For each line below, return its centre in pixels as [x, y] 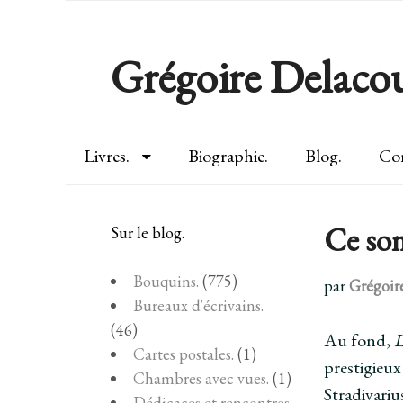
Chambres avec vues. [201, 378]
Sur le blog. [148, 233]
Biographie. [228, 156]
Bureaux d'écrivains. [198, 305]
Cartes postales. [184, 354]
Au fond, [359, 340]
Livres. [107, 156]
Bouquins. [166, 281]
